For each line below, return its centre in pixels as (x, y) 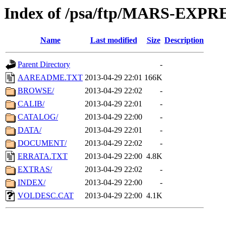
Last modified (114, 40)
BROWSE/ (36, 91)
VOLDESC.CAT (46, 196)
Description (184, 40)
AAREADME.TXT (50, 78)
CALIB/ (31, 104)
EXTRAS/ (35, 169)
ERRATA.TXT (43, 156)
